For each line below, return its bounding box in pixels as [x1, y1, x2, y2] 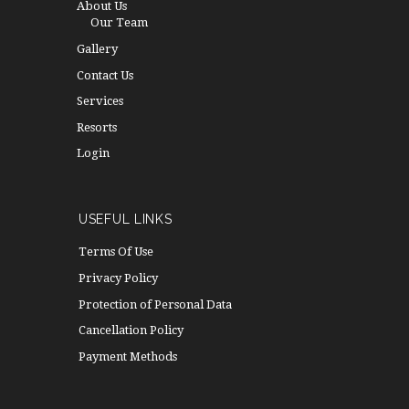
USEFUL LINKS [79, 211, 173, 226]
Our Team [90, 16, 148, 30]
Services [77, 94, 123, 109]
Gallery [77, 41, 118, 56]
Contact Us [77, 68, 133, 82]
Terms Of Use [79, 245, 153, 259]
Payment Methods [79, 349, 177, 363]
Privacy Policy [79, 271, 158, 286]
